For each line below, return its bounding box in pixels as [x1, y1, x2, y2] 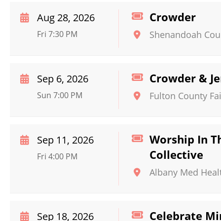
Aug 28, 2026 [37, 11, 95, 24]
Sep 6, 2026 [37, 72, 88, 85]
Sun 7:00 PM [37, 90, 82, 101]
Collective [149, 147, 203, 162]
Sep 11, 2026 [37, 133, 94, 147]
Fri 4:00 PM [37, 151, 77, 162]
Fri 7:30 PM [37, 29, 77, 39]
